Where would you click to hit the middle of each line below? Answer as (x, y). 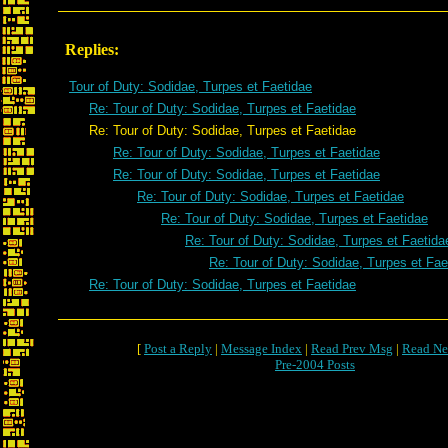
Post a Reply (178, 348)
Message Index (261, 348)
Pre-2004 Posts (315, 364)
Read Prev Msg (352, 348)
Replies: (92, 49)
